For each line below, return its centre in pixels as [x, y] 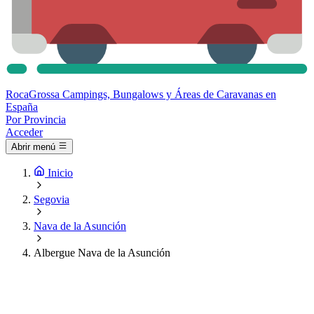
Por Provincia [36, 120]
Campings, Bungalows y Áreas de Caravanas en [169, 94]
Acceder [24, 132]
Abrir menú [33, 147]
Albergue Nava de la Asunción [102, 253]
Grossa [44, 94]
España [22, 107]
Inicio [60, 173]
